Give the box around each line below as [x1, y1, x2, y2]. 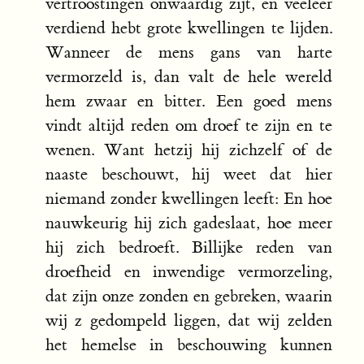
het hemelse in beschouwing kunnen [45, 335, 332, 356]
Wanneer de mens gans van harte [45, 42, 332, 63]
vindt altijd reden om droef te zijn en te [45, 115, 332, 136]
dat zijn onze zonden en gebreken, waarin [45, 286, 332, 307]
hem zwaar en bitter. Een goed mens [45, 91, 332, 112]
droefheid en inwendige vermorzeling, [45, 262, 332, 283]
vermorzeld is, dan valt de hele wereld [45, 67, 332, 88]
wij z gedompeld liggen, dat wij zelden [45, 310, 332, 331]
